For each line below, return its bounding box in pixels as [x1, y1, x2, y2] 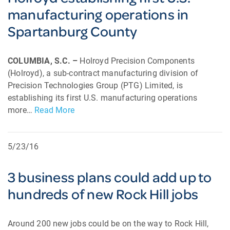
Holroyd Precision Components [80, 56, 195, 66]
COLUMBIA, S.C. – [8, 56, 80, 66]
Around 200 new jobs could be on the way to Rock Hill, [8, 219, 209, 228]
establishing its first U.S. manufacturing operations [8, 93, 198, 103]
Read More [34, 105, 75, 115]
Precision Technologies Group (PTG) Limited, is [8, 81, 183, 90]
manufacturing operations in [8, 4, 189, 24]
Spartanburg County [8, 21, 138, 41]
